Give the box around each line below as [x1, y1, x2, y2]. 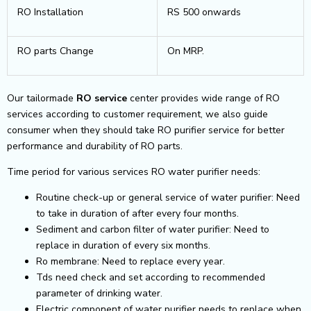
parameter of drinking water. [36, 286, 162, 300]
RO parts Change [17, 44, 94, 58]
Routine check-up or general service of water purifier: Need [36, 190, 300, 204]
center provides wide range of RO [127, 91, 280, 105]
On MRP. [167, 44, 204, 58]
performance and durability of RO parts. [7, 139, 183, 153]
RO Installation [17, 5, 83, 19]
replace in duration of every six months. [36, 238, 210, 252]
